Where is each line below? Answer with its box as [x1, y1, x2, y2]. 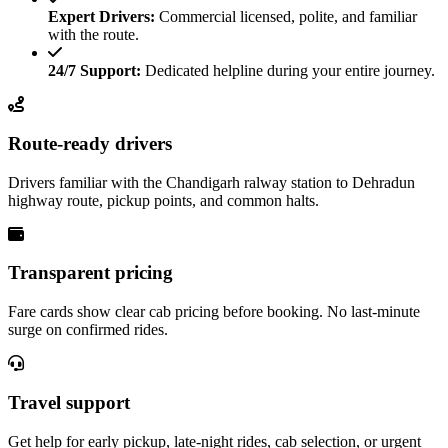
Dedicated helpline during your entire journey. [141, 62, 435, 80]
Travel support [8, 391, 130, 413]
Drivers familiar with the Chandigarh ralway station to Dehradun [8, 173, 415, 191]
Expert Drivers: [48, 8, 155, 26]
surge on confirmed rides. [8, 321, 168, 339]
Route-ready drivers [8, 132, 172, 154]
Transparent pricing [8, 262, 173, 284]
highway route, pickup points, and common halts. [8, 191, 319, 209]
